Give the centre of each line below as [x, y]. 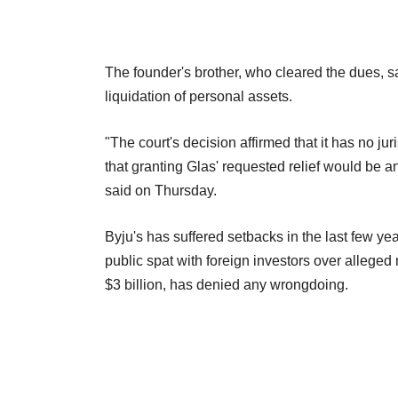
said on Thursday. [161, 190]
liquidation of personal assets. [199, 96]
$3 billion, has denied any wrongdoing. [227, 284]
